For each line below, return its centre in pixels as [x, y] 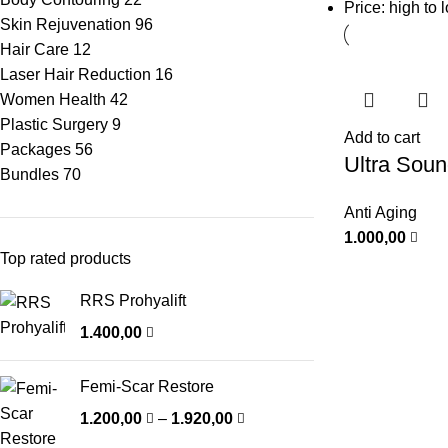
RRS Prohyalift [133, 300]
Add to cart [381, 137]
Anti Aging [380, 212]
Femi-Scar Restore [147, 386]
